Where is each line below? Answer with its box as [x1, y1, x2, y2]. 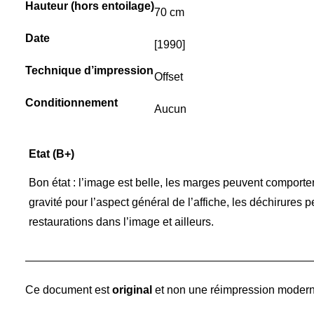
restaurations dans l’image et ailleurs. [29, 216, 214, 228]
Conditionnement [25, 97, 118, 109]
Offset [154, 71, 183, 83]
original [112, 284, 152, 296]
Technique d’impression [25, 64, 153, 76]
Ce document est [25, 284, 112, 296]
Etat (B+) [29, 148, 74, 160]
